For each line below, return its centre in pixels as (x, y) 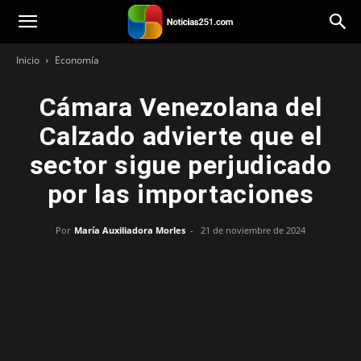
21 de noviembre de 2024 (253, 230)
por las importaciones (180, 194)
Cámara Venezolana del (180, 107)
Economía (77, 60)
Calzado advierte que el (180, 136)
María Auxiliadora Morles (130, 230)
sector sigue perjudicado (180, 165)
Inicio (28, 60)
